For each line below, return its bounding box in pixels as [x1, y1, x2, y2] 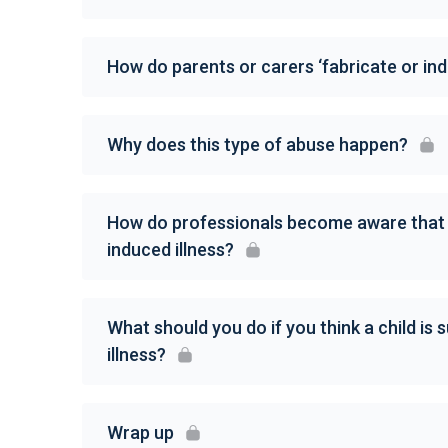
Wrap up [107, 422, 174, 443]
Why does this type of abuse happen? [107, 134, 408, 155]
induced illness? [107, 239, 234, 260]
